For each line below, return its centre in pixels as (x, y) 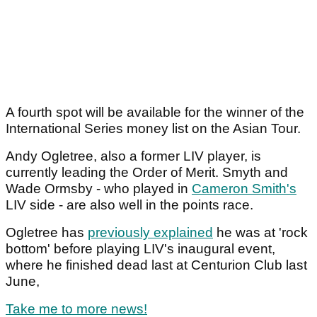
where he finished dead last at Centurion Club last (156, 265)
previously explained (150, 233)
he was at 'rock (260, 233)
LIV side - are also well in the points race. (131, 205)
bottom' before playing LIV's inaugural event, (140, 249)
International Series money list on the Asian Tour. (153, 129)
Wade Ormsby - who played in (99, 189)
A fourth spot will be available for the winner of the (155, 113)
